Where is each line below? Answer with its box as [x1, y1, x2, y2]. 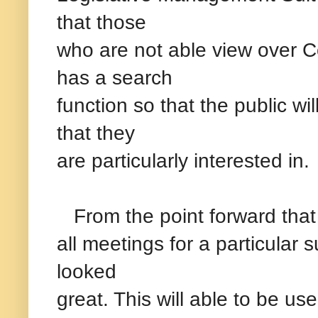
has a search [57, 65, 172, 89]
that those [57, 10, 146, 33]
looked [57, 259, 116, 283]
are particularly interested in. [57, 148, 309, 172]
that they [57, 121, 135, 144]
